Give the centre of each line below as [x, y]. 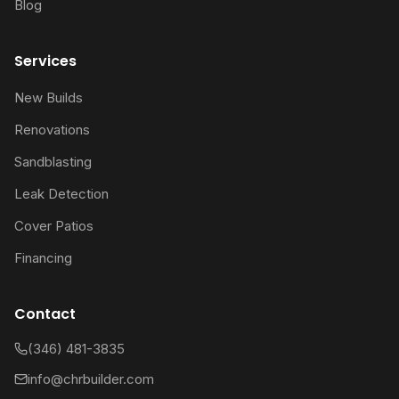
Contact [45, 313]
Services [45, 61]
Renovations [52, 129]
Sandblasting [53, 161]
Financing [43, 257]
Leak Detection [61, 193]
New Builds [49, 97]
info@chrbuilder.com [91, 379]
